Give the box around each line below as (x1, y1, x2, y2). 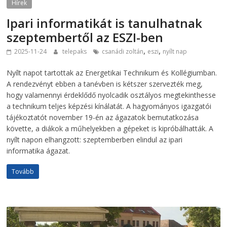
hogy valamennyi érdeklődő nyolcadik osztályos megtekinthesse (7, 90, 216, 100)
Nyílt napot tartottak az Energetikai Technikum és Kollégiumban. (7, 68, 217, 78)
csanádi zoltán (102, 47, 144, 56)
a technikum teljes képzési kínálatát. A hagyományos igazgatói (7, 101, 212, 111)
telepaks (62, 47, 89, 56)
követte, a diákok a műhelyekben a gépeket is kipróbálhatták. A (7, 124, 214, 134)
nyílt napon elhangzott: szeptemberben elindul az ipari (7, 135, 183, 145)
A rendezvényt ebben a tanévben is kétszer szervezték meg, (7, 79, 203, 89)
